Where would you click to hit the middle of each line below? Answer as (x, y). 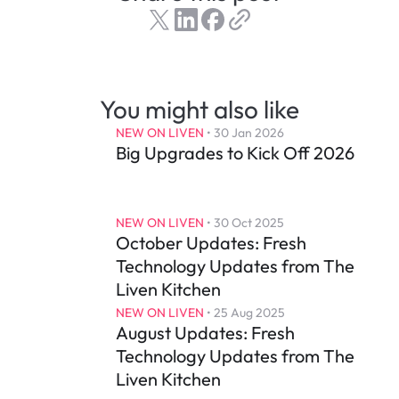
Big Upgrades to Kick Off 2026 (235, 152)
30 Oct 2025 (249, 222)
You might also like (199, 109)
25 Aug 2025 (249, 312)
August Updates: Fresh (205, 332)
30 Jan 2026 (249, 132)
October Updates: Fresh (211, 242)
